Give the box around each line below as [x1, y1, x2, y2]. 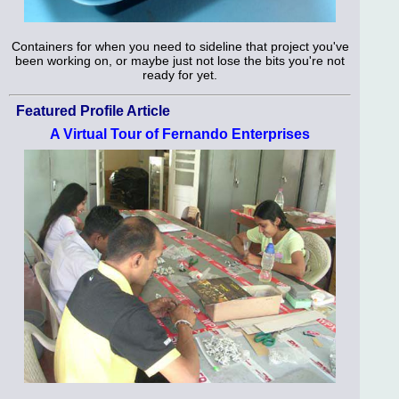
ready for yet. [142, 67, 217, 82]
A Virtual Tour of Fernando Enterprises [50, 126, 310, 142]
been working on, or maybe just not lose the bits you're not [15, 53, 345, 68]
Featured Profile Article [16, 102, 170, 118]
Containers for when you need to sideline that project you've [11, 38, 349, 53]
